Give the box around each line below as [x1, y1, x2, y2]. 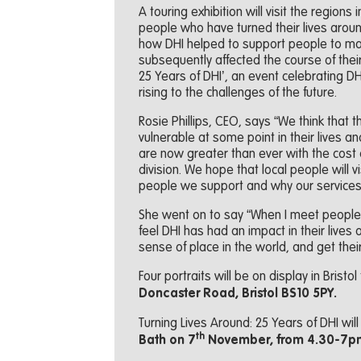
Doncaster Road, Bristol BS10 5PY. [138, 288, 337, 301]
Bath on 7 [138, 334, 196, 348]
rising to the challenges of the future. [138, 86, 337, 100]
